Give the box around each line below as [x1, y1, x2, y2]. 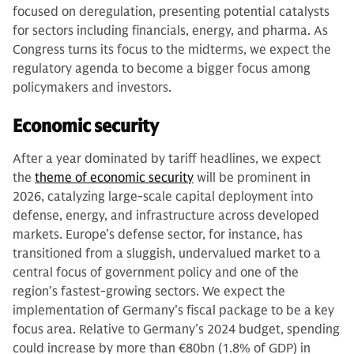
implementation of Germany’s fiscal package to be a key [13, 302, 334, 318]
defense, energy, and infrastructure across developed [13, 207, 319, 224]
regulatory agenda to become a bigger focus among [13, 60, 311, 77]
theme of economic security [35, 169, 194, 186]
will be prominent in [194, 169, 311, 186]
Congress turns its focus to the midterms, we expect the [13, 41, 331, 58]
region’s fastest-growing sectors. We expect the [13, 283, 285, 299]
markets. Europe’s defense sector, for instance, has [13, 226, 303, 243]
